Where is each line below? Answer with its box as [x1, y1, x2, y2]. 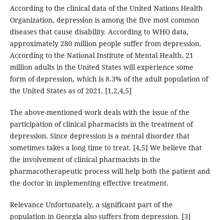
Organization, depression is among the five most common [9, 15, 199, 25]
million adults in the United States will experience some [9, 62, 193, 72]
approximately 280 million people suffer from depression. [9, 38, 201, 48]
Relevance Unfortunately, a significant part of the [9, 199, 173, 209]
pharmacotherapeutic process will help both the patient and [9, 166, 210, 176]
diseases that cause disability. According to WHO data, [9, 27, 189, 36]
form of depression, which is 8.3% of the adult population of [9, 74, 208, 83]
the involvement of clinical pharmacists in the [9, 154, 161, 164]
